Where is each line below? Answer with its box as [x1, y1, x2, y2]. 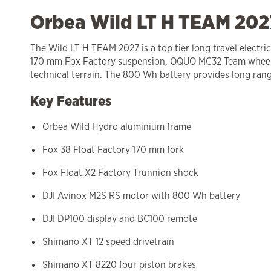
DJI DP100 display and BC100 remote [42, 212, 197, 226]
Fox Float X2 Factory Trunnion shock [42, 166, 198, 180]
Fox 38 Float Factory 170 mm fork [42, 143, 184, 157]
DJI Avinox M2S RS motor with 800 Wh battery [42, 189, 240, 203]
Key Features [30, 91, 111, 111]
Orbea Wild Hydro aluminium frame [42, 120, 191, 134]
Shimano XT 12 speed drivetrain [42, 235, 174, 249]
